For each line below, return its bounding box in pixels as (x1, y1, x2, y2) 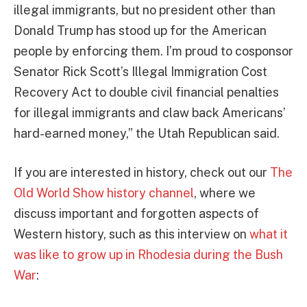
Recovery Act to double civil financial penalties (14, 84, 279, 99)
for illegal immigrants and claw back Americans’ (14, 105, 286, 120)
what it (249, 227, 288, 242)
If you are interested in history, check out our (14, 165, 270, 180)
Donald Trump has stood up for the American (14, 23, 267, 38)
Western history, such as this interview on (14, 227, 249, 242)
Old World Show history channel (14, 186, 194, 201)
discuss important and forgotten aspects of (14, 206, 259, 221)
